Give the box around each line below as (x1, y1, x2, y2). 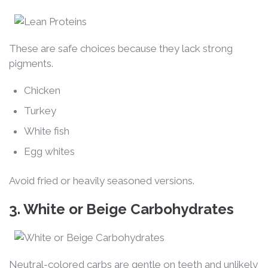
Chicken (24, 84, 60, 96)
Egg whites (24, 145, 75, 157)
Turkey (24, 104, 56, 117)
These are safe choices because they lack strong (9, 42, 233, 54)
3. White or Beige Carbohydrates (9, 200, 234, 218)
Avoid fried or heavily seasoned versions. (9, 174, 194, 187)
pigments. (9, 57, 53, 69)
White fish (24, 124, 69, 137)
